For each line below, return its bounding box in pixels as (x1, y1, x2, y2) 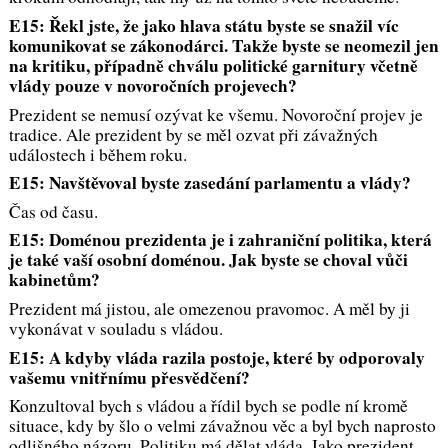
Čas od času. (8, 199, 98, 223)
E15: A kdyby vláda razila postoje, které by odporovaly (8, 344, 425, 370)
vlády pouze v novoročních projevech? (8, 73, 297, 98)
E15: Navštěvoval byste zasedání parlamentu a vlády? (8, 170, 411, 196)
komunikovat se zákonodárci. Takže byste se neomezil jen (8, 33, 439, 58)
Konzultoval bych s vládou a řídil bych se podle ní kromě (8, 394, 408, 418)
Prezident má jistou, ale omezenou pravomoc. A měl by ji (8, 296, 410, 320)
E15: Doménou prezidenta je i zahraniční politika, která (8, 227, 432, 253)
